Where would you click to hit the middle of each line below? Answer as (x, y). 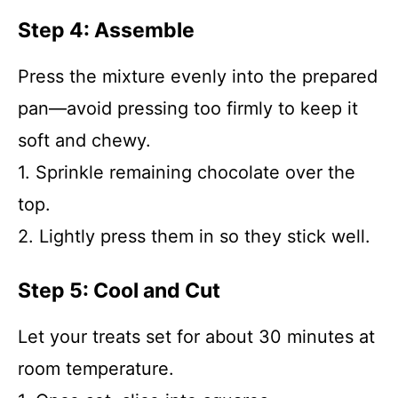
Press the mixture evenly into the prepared (198, 76)
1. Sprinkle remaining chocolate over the (187, 172)
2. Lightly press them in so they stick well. (194, 236)
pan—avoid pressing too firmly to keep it (188, 108)
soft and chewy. (84, 140)
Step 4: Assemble (106, 30)
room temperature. (96, 369)
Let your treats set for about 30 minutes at (196, 337)
